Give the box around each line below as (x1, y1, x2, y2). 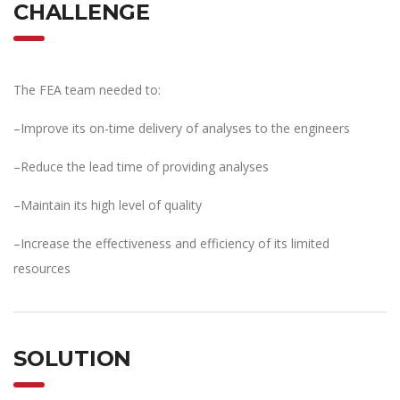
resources (13, 259, 71, 277)
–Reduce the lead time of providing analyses (13, 157, 269, 175)
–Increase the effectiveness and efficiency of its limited (13, 234, 329, 252)
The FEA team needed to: (13, 80, 161, 98)
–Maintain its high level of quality (13, 196, 202, 213)
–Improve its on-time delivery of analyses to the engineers (13, 119, 350, 137)
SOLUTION (13, 345, 132, 371)
